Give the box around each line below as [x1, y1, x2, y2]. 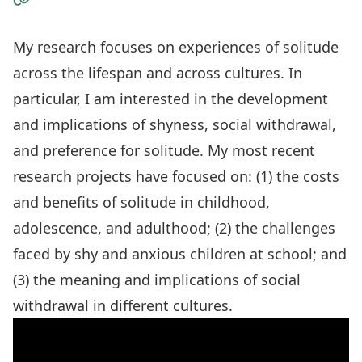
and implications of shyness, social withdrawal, [13, 115, 336, 134]
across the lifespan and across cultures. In [13, 63, 302, 82]
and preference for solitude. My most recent [13, 141, 315, 160]
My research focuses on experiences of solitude [13, 37, 339, 57]
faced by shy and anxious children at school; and [13, 244, 347, 263]
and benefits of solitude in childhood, [13, 192, 270, 212]
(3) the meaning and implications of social [13, 270, 301, 289]
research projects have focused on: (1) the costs [13, 166, 339, 186]
